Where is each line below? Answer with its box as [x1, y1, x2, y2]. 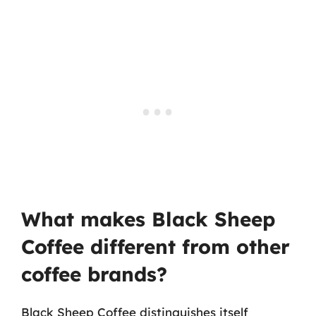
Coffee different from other [21, 234, 290, 259]
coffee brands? [21, 262, 167, 286]
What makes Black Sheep [21, 207, 275, 231]
